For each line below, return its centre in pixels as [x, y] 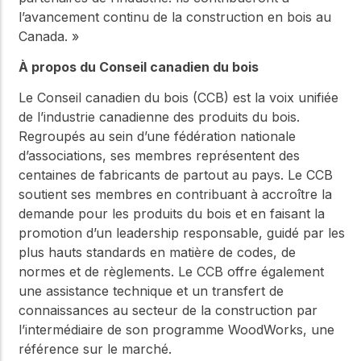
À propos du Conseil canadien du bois [139, 66]
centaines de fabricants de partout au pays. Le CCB [176, 175]
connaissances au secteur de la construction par [168, 311]
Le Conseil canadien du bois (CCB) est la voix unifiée [178, 98]
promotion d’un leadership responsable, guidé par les [182, 233]
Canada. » [49, 36]
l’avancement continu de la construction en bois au [175, 17]
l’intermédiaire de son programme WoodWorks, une [176, 330]
